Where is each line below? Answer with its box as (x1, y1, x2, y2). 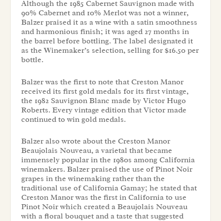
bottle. (21, 55, 43, 65)
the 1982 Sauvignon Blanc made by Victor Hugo (21, 95, 186, 106)
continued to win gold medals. (21, 114, 126, 124)
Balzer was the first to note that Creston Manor (21, 76, 184, 87)
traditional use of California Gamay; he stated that (21, 183, 197, 193)
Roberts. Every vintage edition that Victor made (21, 105, 186, 115)
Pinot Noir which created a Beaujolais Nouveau (21, 202, 187, 212)
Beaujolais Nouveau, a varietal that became (21, 146, 172, 156)
